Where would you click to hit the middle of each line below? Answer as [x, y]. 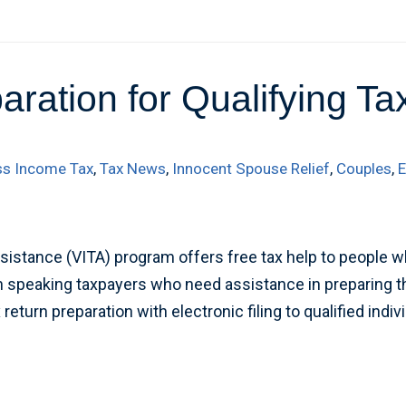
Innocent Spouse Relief [251, 169]
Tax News [133, 169]
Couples [364, 169]
